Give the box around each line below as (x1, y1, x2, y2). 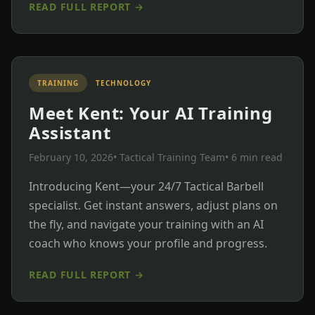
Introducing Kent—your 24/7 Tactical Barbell (29, 178, 264, 194)
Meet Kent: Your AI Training (29, 101, 273, 124)
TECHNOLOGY (96, 77, 151, 88)
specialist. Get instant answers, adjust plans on (29, 197, 278, 213)
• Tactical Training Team (113, 150, 225, 164)
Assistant (29, 120, 111, 144)
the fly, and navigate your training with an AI (29, 216, 264, 232)
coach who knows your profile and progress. (29, 235, 267, 251)
